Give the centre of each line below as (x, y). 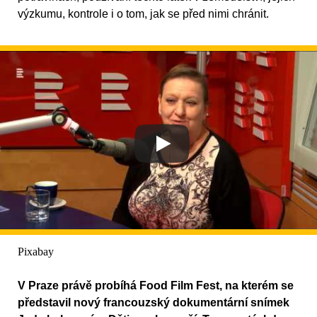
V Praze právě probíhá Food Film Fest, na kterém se (156, 286)
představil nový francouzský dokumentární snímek (154, 303)
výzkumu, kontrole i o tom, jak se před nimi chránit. (143, 14)
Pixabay (36, 252)
